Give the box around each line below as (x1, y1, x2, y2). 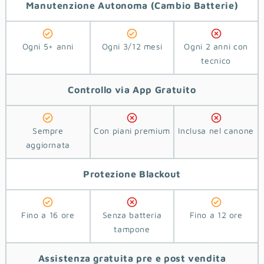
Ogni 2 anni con (184, 41, 248, 51)
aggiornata (25, 139, 70, 150)
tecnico (201, 55, 231, 65)
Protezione (83, 169, 137, 180)
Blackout (138, 169, 181, 180)
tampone (114, 224, 150, 235)
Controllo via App (68, 84, 153, 95)
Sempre (32, 125, 64, 136)
